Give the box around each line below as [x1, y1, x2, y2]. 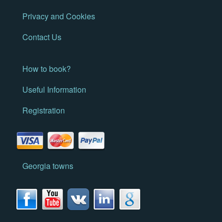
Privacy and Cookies [22, 10, 95, 22]
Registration [22, 105, 65, 116]
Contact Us [22, 31, 61, 43]
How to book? [22, 63, 71, 74]
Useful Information [22, 84, 86, 95]
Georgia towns [22, 160, 73, 171]
